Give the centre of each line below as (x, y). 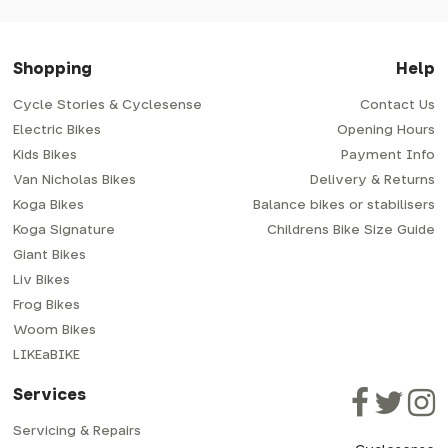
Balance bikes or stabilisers (343, 206)
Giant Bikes (50, 256)
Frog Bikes (47, 306)
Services (50, 395)
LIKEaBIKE (47, 356)
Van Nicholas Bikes (75, 181)
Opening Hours (385, 131)
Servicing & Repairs (77, 432)
